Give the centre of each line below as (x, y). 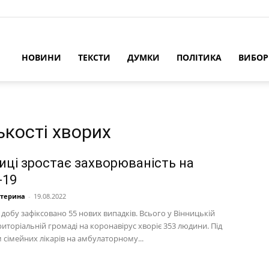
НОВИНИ (41, 57)
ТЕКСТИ (94, 57)
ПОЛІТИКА (199, 57)
